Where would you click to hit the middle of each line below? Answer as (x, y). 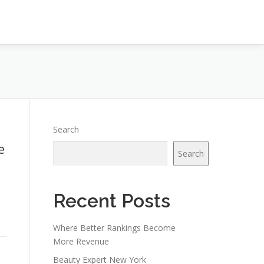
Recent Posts (112, 201)
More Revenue (81, 241)
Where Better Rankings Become (114, 228)
